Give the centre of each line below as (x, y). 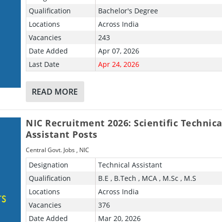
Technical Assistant (130, 165)
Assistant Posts (62, 134)
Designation (49, 165)
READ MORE (55, 91)
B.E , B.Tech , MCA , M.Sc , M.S (147, 178)
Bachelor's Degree (128, 10)
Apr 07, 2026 (118, 51)
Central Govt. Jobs (51, 150)
